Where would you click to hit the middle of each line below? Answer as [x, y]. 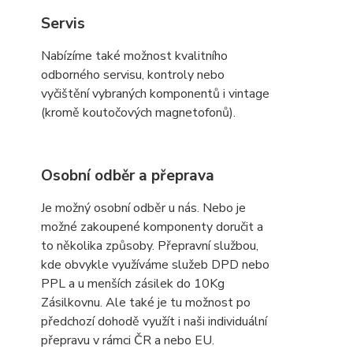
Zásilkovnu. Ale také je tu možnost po [146, 303]
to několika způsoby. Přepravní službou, [150, 246]
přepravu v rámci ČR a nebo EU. [129, 340]
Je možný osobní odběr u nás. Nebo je [143, 208]
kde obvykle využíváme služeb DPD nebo [155, 265]
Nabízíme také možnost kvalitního [134, 56]
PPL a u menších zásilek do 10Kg [133, 284]
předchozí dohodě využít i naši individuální [154, 321]
